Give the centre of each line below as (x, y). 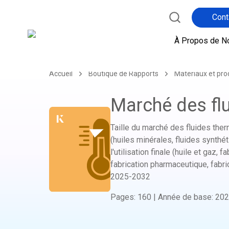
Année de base (185, 192)
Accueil (61, 69)
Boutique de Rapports (123, 69)
